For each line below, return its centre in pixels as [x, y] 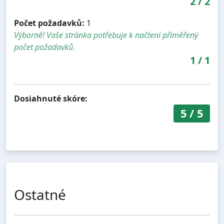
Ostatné [40, 194]
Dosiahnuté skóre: [51, 98]
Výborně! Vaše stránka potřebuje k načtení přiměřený [106, 35]
